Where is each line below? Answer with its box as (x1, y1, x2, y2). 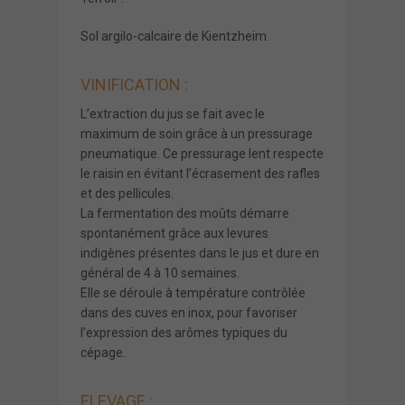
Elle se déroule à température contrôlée (80, 285, 306, 300)
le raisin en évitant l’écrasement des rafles (80, 165, 320, 181)
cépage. (80, 344, 126, 360)
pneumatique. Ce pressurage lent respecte (80, 146, 324, 161)
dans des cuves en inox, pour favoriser (80, 305, 297, 320)
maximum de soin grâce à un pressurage (80, 126, 313, 141)
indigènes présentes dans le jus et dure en (80, 245, 319, 260)
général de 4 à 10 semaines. (80, 265, 240, 280)
